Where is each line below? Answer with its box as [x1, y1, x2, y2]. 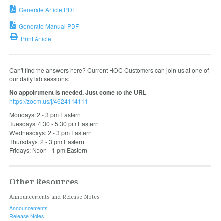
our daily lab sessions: [9, 74, 69, 83]
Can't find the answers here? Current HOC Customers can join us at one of [9, 66, 209, 74]
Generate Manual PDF [18, 21, 79, 30]
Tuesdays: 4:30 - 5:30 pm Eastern [9, 119, 99, 128]
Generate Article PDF [18, 5, 75, 14]
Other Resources [9, 177, 78, 186]
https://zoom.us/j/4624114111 [9, 97, 88, 106]
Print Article [20, 35, 51, 43]
